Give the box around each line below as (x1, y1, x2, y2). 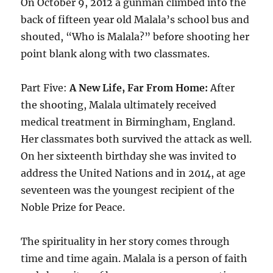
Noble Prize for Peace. (21, 201, 126, 214)
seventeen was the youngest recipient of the (21, 184, 235, 197)
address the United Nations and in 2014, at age (21, 167, 246, 180)
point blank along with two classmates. (21, 48, 210, 60)
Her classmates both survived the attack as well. (21, 133, 252, 146)
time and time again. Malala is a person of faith (21, 252, 248, 265)
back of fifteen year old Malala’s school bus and (21, 13, 250, 26)
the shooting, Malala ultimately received (21, 99, 217, 112)
